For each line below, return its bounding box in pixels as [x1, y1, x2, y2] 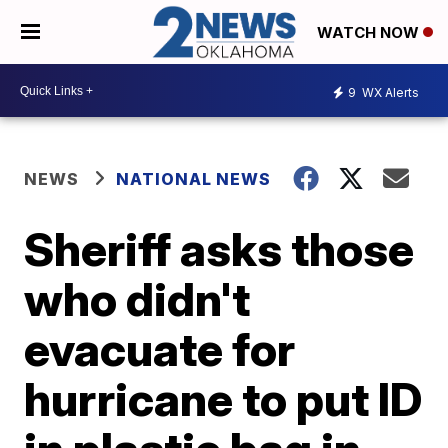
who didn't [24, 271, 251, 328]
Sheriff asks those [24, 221, 415, 278]
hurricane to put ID [24, 371, 423, 428]
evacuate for [24, 321, 296, 378]
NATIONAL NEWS [116, 169, 272, 190]
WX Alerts [359, 84, 419, 100]
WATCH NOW [317, 23, 423, 43]
